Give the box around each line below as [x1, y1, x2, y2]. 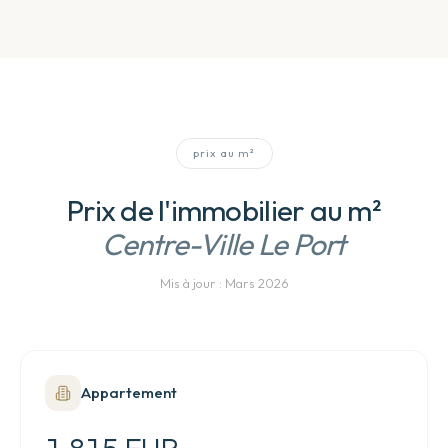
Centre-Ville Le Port [102, 225, 346, 263]
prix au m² [192, 146, 256, 160]
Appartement [81, 383, 177, 402]
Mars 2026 [224, 275, 289, 291]
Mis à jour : [159, 275, 225, 291]
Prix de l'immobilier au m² [67, 191, 381, 229]
